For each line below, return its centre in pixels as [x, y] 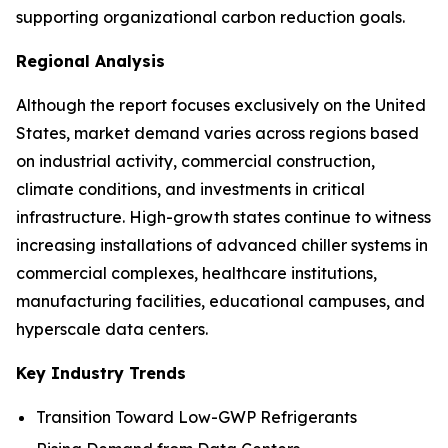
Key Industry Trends [101, 373]
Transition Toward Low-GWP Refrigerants [196, 417]
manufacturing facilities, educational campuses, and [220, 301]
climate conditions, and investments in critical [190, 189]
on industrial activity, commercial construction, [195, 161]
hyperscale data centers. [112, 329]
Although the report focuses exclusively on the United [221, 105]
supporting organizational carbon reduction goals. [210, 17]
